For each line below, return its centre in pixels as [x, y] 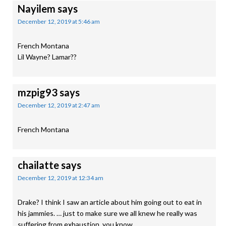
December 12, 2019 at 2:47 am [59, 105]
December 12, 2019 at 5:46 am [59, 21]
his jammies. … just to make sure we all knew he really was [107, 213]
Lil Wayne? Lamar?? [47, 57]
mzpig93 [38, 92]
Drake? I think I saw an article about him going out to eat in [110, 202]
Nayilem [37, 9]
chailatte [38, 165]
